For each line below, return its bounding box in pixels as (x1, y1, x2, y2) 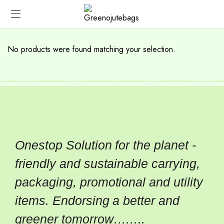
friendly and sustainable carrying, (15, 156, 200, 170)
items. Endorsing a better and (15, 193, 180, 207)
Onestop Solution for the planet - (15, 138, 196, 152)
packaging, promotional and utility (15, 175, 203, 189)
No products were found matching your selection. (7, 43, 175, 55)
